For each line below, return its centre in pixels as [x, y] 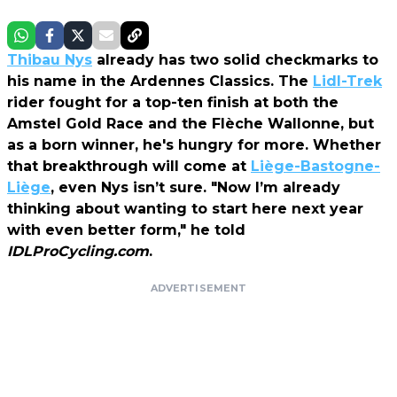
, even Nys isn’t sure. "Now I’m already [195, 187]
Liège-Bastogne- [315, 166]
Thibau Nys [50, 59]
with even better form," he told [126, 230]
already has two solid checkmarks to [235, 59]
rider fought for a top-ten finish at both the [173, 102]
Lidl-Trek [347, 81]
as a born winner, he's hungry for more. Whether [194, 144]
